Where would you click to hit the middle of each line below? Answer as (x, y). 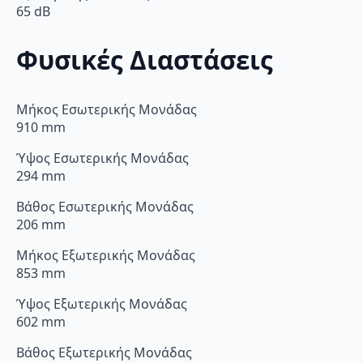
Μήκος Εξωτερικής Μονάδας (106, 256)
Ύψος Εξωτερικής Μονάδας (102, 304)
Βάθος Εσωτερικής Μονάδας (105, 207)
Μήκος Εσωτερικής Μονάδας (107, 110)
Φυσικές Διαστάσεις (145, 60)
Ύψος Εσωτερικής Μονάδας (102, 158)
